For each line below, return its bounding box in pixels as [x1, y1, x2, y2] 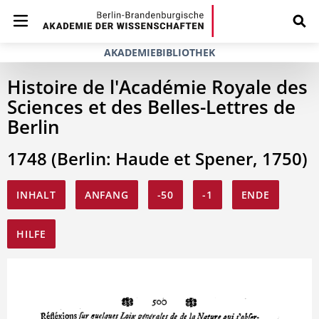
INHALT [16, 188, 56, 202]
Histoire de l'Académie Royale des [7, 74, 308, 100]
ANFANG [84, 188, 129, 202]
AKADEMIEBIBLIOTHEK [104, 46, 215, 59]
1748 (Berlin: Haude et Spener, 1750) [7, 147, 308, 170]
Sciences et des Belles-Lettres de [7, 94, 296, 120]
